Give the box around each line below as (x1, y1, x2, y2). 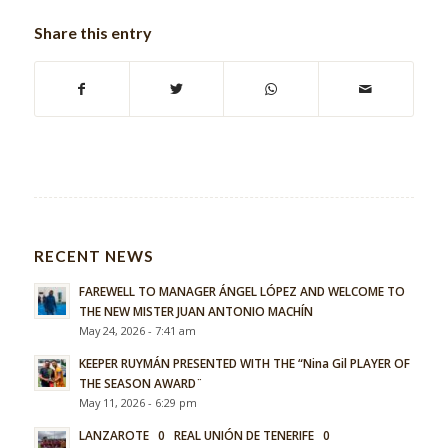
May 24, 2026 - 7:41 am (78, 322, 196, 338)
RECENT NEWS (33, 246, 154, 265)
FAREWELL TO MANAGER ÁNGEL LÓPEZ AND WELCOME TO (78, 282, 405, 299)
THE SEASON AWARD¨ (78, 374, 203, 391)
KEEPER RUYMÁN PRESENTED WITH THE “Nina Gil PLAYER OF (78, 354, 410, 371)
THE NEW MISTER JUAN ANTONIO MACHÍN (78, 302, 313, 319)
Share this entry (33, 22, 152, 42)
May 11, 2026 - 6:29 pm (78, 394, 197, 410)
